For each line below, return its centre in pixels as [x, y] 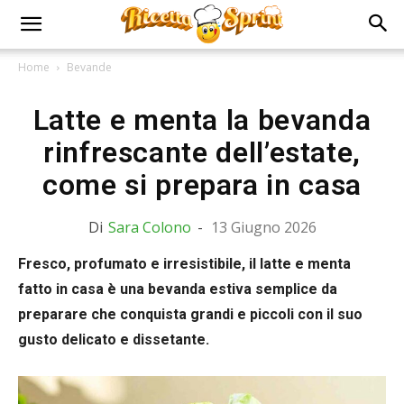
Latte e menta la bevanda [202, 120]
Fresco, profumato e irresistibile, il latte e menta [184, 264]
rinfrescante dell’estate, [202, 152]
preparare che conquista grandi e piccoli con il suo [190, 314]
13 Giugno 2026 [263, 227]
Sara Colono [149, 227]
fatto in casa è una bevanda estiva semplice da [178, 289]
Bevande [89, 67]
